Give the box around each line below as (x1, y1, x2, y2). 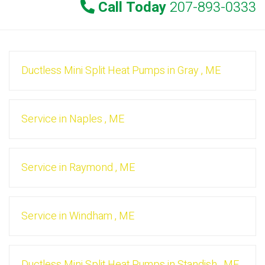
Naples (69, 111, 102, 128)
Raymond (69, 160, 113, 176)
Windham (69, 208, 112, 225)
